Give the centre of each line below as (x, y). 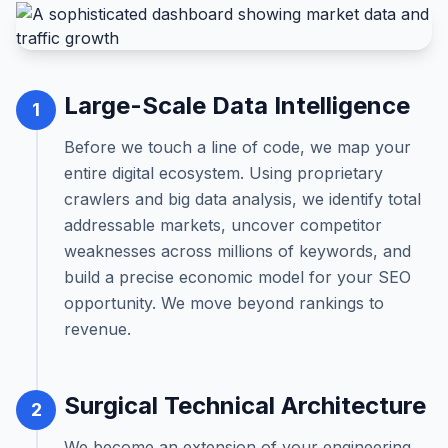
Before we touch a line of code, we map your (237, 147)
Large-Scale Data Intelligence (237, 105)
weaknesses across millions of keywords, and (237, 251)
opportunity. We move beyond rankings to (224, 303)
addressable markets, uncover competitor (223, 225)
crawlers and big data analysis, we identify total (242, 199)
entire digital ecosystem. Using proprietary (223, 173)
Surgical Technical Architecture (245, 405)
